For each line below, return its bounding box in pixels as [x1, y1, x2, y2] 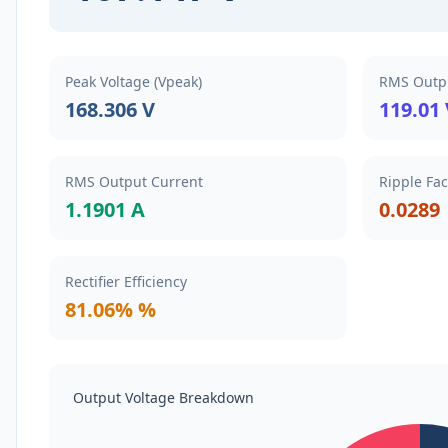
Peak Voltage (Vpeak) [65, 72, 202, 91]
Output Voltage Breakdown [73, 388, 254, 407]
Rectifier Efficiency [65, 272, 187, 291]
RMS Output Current [65, 172, 203, 191]
